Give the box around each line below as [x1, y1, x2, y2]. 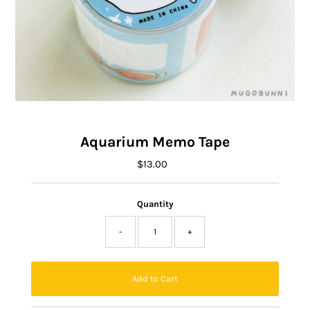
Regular [155, 157, 192, 170]
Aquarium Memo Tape [80, 133, 230, 150]
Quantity [137, 198, 173, 209]
